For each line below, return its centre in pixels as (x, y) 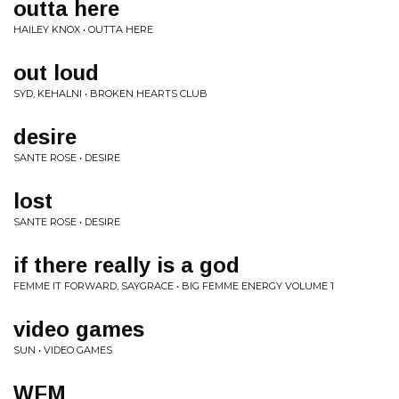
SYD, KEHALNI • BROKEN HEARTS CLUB (110, 94)
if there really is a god (126, 265)
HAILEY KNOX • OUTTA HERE (83, 29)
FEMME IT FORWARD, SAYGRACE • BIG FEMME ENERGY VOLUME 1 (174, 286)
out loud (56, 73)
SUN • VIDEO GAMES (63, 350)
